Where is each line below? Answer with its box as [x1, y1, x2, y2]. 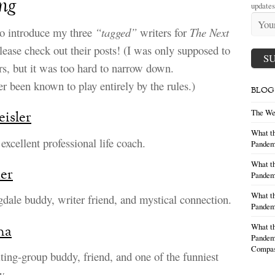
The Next [190, 25, 229, 40]
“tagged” [95, 25, 137, 40]
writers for [137, 25, 190, 40]
